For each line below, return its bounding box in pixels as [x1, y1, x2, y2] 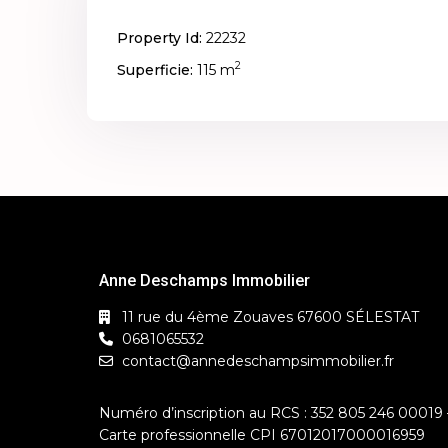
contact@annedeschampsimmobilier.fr [122, 351, 394, 370]
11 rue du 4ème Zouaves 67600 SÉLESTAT [122, 307, 419, 326]
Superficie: [117, 60, 193, 79]
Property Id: [117, 28, 202, 47]
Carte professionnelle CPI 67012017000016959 [99, 425, 425, 444]
